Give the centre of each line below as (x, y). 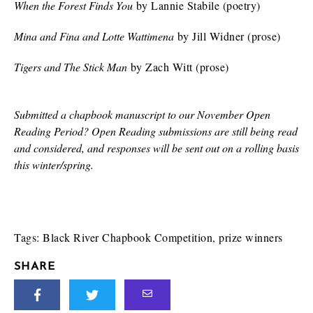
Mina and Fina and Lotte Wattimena (94, 36)
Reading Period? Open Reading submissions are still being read (156, 131)
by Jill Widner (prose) (227, 36)
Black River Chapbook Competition (128, 237)
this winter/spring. (56, 165)
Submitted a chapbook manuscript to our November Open (142, 114)
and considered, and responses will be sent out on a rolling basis (156, 148)
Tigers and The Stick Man (71, 67)
